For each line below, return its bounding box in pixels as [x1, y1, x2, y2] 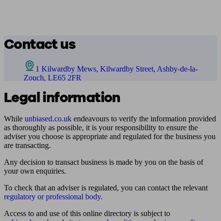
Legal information [4, 88, 120, 107]
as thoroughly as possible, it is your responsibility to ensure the [4, 123, 198, 132]
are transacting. [4, 141, 51, 149]
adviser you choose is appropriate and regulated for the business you [4, 132, 216, 141]
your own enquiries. [4, 167, 66, 175]
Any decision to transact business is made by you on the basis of [4, 158, 203, 166]
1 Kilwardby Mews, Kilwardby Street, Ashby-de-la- [36, 65, 198, 73]
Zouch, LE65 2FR [24, 74, 81, 82]
